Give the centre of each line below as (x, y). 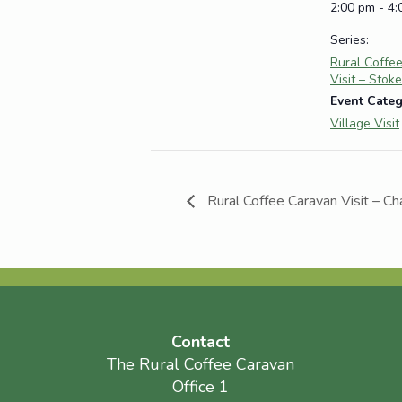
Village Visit (365, 124)
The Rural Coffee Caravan (201, 365)
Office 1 (201, 387)
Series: (350, 40)
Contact (201, 342)
